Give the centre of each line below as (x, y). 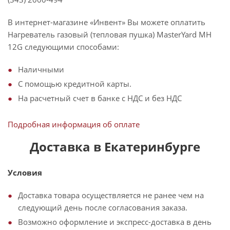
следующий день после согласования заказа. (103, 207)
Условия (25, 172)
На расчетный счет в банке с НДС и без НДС (100, 98)
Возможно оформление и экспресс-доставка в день (115, 222)
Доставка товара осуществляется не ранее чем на (111, 195)
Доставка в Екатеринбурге (115, 147)
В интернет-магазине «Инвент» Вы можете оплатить (107, 22)
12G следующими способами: (63, 47)
